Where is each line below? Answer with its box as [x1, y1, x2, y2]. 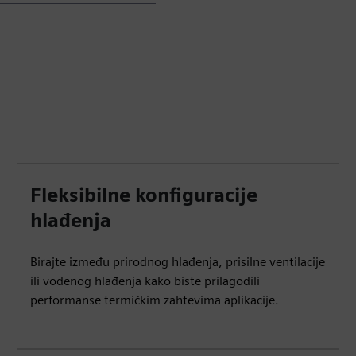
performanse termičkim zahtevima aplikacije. [30, 292, 280, 308]
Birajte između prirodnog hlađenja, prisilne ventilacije [30, 254, 326, 269]
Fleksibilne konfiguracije [30, 184, 258, 207]
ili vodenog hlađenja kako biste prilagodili [30, 273, 261, 288]
